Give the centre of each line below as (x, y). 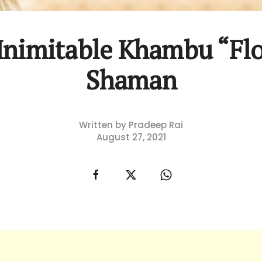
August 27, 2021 (131, 137)
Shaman (131, 80)
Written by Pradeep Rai (131, 125)
